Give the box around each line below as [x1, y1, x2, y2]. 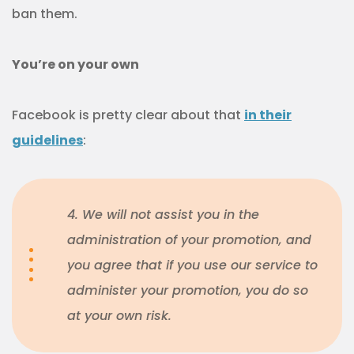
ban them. [12, 5, 77, 24]
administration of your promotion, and [67, 231, 311, 250]
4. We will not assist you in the [67, 205, 259, 224]
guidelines [12, 131, 83, 150]
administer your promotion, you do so [67, 281, 308, 300]
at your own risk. [67, 307, 171, 326]
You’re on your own [12, 55, 139, 74]
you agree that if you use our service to [67, 256, 318, 275]
